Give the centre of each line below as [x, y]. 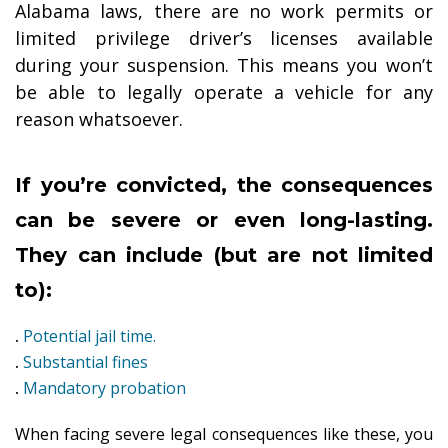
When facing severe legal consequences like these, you [224, 434]
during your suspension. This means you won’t [224, 65]
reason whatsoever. [99, 119]
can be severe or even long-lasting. [224, 220]
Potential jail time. [89, 336]
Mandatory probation [104, 388]
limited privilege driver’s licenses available [224, 38]
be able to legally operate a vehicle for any [224, 92]
